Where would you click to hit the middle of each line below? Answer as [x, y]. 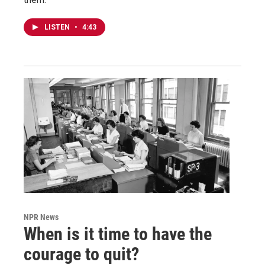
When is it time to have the [118, 234]
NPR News [41, 217]
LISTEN [58, 28]
